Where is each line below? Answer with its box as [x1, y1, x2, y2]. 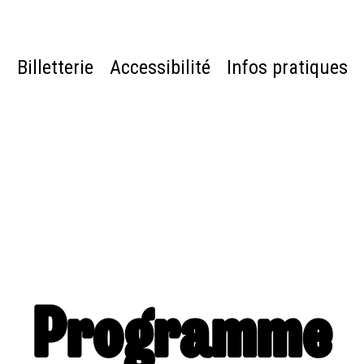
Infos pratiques [226, 56, 348, 80]
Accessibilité [109, 56, 210, 80]
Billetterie [16, 56, 93, 80]
